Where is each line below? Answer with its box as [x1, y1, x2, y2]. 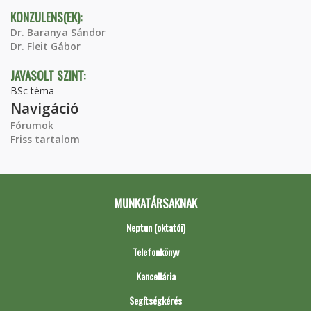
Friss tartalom [10, 133, 80, 146]
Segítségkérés [129, 293, 182, 308]
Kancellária [135, 269, 176, 283]
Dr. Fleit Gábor [10, 40, 81, 53]
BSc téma [10, 84, 54, 97]
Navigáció [10, 99, 79, 118]
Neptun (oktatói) [126, 220, 185, 235]
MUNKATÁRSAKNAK [114, 194, 197, 212]
